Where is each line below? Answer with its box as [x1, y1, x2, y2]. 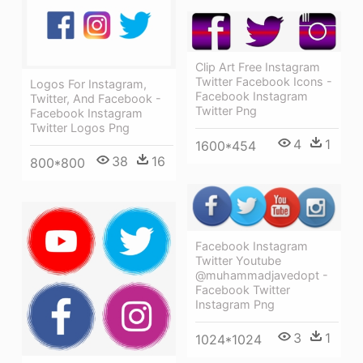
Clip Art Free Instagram [195, 59, 320, 74]
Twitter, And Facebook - [30, 91, 161, 105]
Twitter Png [195, 103, 257, 117]
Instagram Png [195, 297, 275, 312]
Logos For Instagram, [30, 76, 147, 91]
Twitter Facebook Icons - [195, 74, 332, 88]
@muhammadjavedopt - [195, 268, 328, 283]
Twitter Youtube [195, 254, 281, 268]
